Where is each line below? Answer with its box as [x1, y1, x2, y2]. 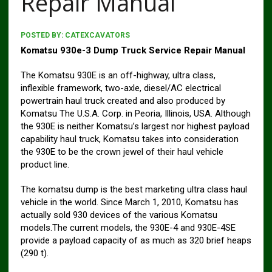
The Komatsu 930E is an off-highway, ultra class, [20, 70, 216, 81]
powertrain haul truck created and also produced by [20, 95, 225, 106]
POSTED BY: [20, 31, 65, 39]
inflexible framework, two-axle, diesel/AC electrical [20, 83, 221, 93]
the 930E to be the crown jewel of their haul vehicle [20, 146, 223, 157]
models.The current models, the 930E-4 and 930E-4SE [20, 222, 236, 233]
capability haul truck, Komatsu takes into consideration [20, 134, 239, 144]
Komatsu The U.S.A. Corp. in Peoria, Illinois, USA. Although [20, 108, 251, 119]
